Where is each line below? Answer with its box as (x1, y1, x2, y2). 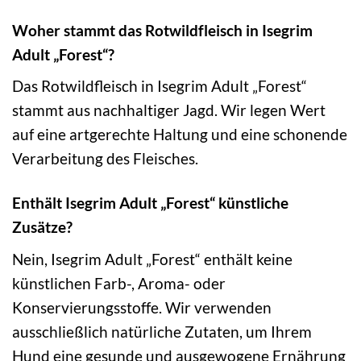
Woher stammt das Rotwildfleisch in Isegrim (12, 20, 313, 39)
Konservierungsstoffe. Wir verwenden (12, 297, 272, 317)
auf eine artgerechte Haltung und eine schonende (12, 125, 347, 144)
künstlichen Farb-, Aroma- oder (12, 273, 226, 293)
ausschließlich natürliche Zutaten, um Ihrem (12, 322, 312, 341)
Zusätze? (12, 218, 73, 237)
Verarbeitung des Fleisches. (12, 149, 198, 168)
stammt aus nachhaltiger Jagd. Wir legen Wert (12, 101, 326, 120)
